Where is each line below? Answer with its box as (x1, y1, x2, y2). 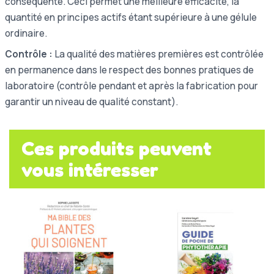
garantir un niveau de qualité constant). (5, 95, 178, 108)
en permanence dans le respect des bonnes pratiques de (5, 63, 254, 76)
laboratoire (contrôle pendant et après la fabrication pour (5, 79, 258, 92)
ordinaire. (5, 26, 47, 40)
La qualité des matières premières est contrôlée (53, 47, 264, 61)
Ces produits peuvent (21, 136, 212, 160)
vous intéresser (21, 157, 158, 182)
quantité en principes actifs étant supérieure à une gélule (5, 10, 257, 24)
